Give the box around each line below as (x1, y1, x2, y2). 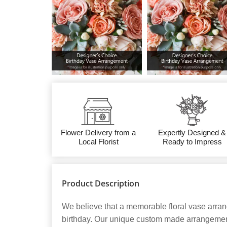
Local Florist (78, 137, 119, 146)
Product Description (62, 178, 139, 190)
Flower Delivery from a (61, 128, 136, 137)
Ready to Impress (162, 137, 222, 146)
